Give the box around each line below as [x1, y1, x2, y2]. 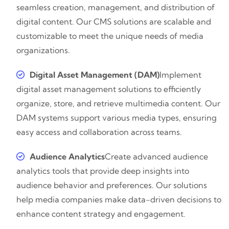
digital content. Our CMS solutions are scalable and [16, 16, 211, 27]
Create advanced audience [105, 151, 208, 162]
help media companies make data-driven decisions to [16, 194, 221, 205]
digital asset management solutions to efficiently [16, 84, 201, 95]
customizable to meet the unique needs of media [16, 31, 203, 41]
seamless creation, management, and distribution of [16, 2, 215, 13]
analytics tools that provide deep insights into [16, 166, 189, 176]
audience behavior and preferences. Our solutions [16, 180, 207, 191]
